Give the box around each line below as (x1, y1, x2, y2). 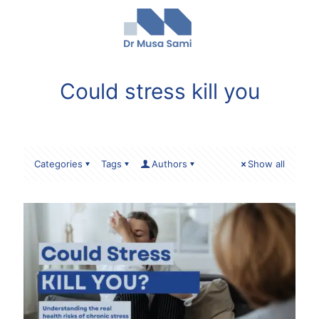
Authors (152, 158, 187, 169)
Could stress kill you (59, 78, 260, 104)
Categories (34, 158, 83, 169)
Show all (248, 158, 285, 169)
